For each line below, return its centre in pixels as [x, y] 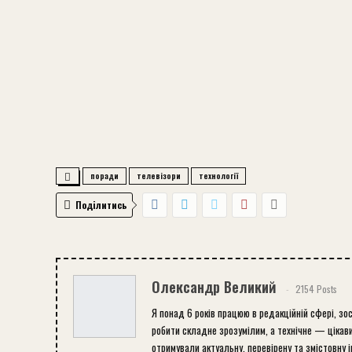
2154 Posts [316, 288]
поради [104, 176]
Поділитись [101, 205]
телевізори [159, 176]
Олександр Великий [214, 287]
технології [218, 176]
